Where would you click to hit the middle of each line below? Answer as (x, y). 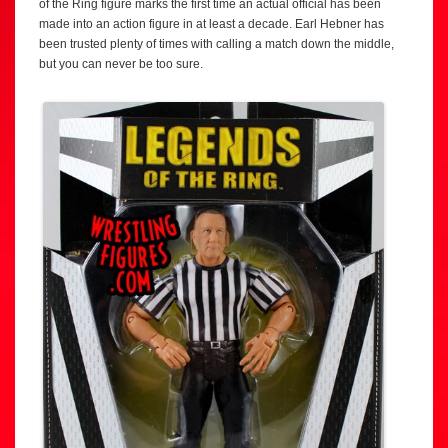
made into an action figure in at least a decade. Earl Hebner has (211, 23)
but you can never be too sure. (121, 63)
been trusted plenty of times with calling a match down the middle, (216, 43)
